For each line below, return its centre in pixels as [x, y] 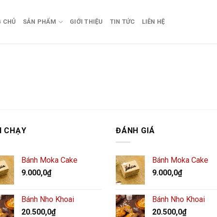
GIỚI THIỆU [86, 22]
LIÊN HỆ [153, 22]
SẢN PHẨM [39, 22]
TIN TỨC [122, 22]
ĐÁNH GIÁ [135, 130]
